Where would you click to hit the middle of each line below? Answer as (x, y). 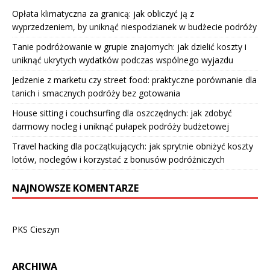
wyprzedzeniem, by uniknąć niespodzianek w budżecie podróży (134, 27)
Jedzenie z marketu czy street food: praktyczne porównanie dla (134, 80)
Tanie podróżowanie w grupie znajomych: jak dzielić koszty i (129, 46)
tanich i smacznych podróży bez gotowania (96, 93)
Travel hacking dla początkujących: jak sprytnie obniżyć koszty (133, 146)
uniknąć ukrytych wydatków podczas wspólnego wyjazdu (123, 60)
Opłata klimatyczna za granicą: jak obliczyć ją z (103, 13)
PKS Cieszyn (36, 229)
